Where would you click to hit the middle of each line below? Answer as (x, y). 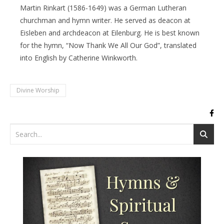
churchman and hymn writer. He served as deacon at (105, 20)
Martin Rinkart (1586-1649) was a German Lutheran (103, 7)
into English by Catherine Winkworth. (79, 57)
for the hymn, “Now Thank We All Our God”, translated (108, 45)
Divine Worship (38, 90)
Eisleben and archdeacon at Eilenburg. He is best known (110, 32)
